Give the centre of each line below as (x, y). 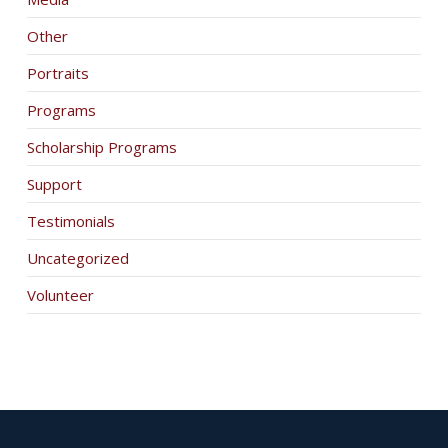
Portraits (57, 73)
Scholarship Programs (101, 147)
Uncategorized (77, 258)
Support (54, 184)
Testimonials (70, 221)
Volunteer (60, 295)
